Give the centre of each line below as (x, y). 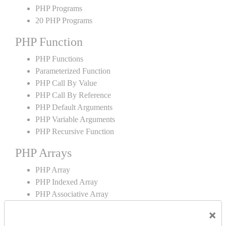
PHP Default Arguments (74, 107)
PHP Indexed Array (67, 182)
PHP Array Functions (69, 218)
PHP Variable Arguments (75, 119)
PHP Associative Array (72, 194)
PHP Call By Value (66, 83)
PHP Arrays (43, 153)
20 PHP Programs (64, 20)
